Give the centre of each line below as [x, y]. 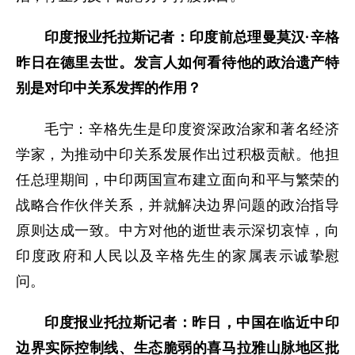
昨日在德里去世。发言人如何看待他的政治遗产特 [177, 63]
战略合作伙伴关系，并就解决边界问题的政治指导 [177, 206]
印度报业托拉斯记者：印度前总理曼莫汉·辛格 [192, 38]
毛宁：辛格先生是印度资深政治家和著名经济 [192, 130]
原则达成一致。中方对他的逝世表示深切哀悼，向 [177, 231]
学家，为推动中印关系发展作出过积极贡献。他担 [177, 155]
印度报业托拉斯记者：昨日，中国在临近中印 [192, 323]
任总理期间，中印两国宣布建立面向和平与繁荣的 [177, 180]
